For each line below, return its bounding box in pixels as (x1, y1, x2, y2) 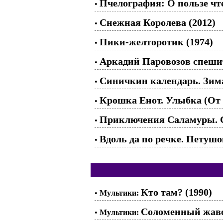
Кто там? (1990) (141, 186, 212, 198)
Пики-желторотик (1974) (100, 36, 213, 47)
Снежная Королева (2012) (100, 16, 216, 28)
